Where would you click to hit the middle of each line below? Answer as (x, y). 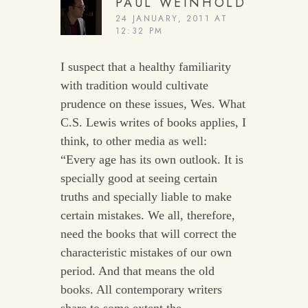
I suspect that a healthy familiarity (145, 67)
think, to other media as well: (133, 141)
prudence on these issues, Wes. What (153, 104)
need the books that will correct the (148, 234)
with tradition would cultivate (134, 86)
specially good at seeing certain (139, 178)
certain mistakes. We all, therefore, (147, 216)
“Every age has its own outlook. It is (152, 160)
